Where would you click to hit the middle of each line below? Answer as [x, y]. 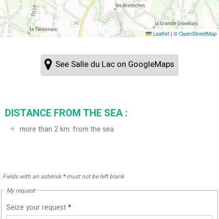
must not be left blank [95, 176]
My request [21, 190]
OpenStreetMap [198, 33]
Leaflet [160, 33]
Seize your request [37, 207]
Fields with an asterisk [33, 176]
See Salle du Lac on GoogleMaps [115, 65]
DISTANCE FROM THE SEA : [66, 113]
